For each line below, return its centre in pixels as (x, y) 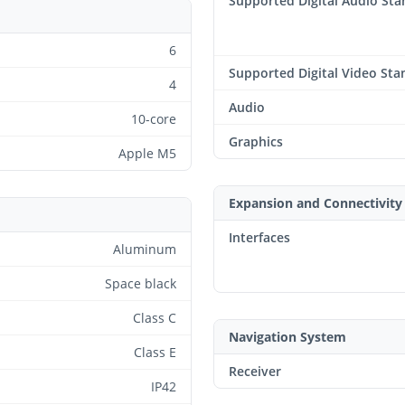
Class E (155, 352)
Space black (141, 283)
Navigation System (287, 336)
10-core (154, 118)
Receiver (255, 371)
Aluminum (145, 249)
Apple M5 (147, 153)
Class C (155, 317)
